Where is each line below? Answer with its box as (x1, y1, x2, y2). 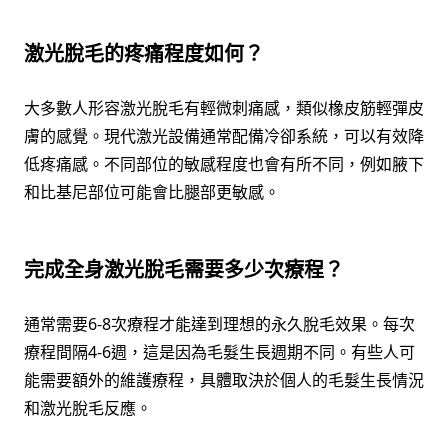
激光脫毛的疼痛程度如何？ (24, 40, 264, 68)
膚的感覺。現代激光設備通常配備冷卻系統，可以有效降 (24, 125, 424, 148)
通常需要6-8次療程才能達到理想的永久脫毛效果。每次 (24, 313, 415, 336)
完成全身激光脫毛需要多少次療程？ (24, 256, 344, 284)
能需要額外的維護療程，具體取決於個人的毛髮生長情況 (24, 369, 424, 392)
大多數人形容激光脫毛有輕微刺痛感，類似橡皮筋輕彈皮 (24, 97, 424, 120)
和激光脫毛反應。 (24, 397, 152, 420)
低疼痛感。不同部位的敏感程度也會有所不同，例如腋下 (24, 153, 424, 176)
